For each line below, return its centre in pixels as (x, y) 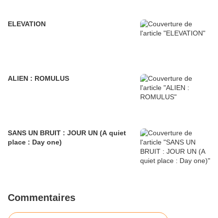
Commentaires (42, 198)
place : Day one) (35, 142)
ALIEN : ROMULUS (38, 79)
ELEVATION (27, 24)
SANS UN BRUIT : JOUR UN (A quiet (67, 133)
